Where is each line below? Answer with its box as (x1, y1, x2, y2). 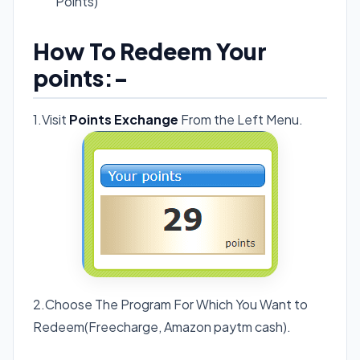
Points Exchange (69, 111, 181, 129)
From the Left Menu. (181, 111, 303, 129)
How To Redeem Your (33, 37, 267, 66)
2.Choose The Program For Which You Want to (33, 296, 308, 313)
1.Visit (33, 111, 69, 129)
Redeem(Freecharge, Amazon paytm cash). (33, 318, 291, 336)
